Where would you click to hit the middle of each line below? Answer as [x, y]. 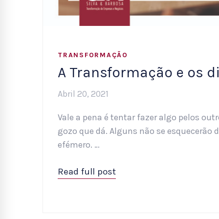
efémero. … [79, 145]
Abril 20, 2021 [83, 94]
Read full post [87, 172]
